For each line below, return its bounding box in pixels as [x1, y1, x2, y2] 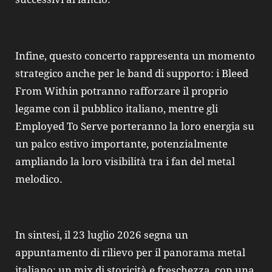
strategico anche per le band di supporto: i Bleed [15, 67, 248, 80]
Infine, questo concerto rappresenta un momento [15, 49, 255, 62]
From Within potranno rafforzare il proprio [15, 84, 228, 97]
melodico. [15, 172, 63, 185]
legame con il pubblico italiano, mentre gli [15, 102, 218, 115]
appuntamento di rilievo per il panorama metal [15, 246, 245, 259]
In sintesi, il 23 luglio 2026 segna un [15, 229, 188, 242]
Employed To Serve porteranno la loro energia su [15, 120, 254, 132]
